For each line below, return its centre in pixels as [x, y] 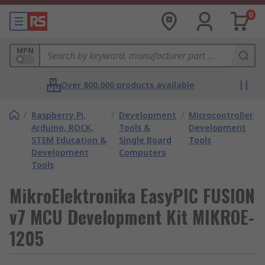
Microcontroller [221, 115]
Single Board [145, 140]
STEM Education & [69, 140]
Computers [142, 152]
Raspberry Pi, [59, 115]
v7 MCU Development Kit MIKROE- [132, 217]
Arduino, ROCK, [62, 127]
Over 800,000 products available [128, 85]
